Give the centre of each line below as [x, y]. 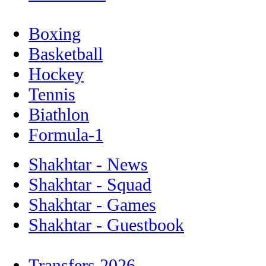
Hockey [56, 74]
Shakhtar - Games [92, 204]
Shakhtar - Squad [90, 184]
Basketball [66, 53]
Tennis [52, 94]
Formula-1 [66, 134]
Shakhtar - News [88, 164]
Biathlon [59, 114]
